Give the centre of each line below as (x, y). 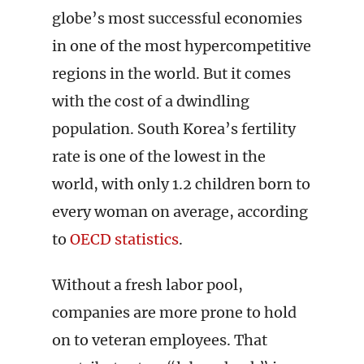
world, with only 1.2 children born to (181, 184)
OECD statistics (124, 239)
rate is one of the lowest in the (159, 156)
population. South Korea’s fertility (174, 129)
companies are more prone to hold (174, 312)
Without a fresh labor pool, (147, 285)
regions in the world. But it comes (171, 74)
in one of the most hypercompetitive (182, 46)
